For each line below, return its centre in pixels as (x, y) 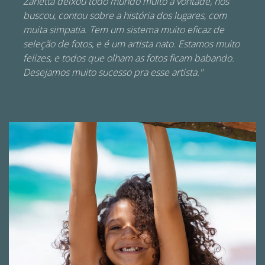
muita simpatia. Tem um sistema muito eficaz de (124, 30)
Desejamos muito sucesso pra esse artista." (113, 72)
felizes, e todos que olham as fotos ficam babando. (129, 58)
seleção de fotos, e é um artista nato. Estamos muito (131, 44)
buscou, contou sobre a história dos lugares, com (125, 15)
